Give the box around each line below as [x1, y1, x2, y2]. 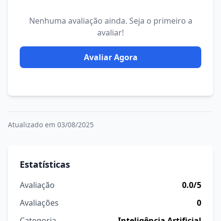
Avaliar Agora [83, 52, 138, 63]
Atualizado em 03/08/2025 [8, 120, 94, 129]
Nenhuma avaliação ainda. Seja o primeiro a [29, 15, 192, 26]
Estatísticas [20, 158, 70, 170]
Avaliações [20, 197, 59, 208]
